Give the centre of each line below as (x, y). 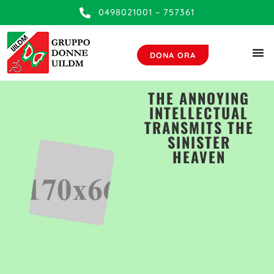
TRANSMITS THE (199, 127)
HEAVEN (199, 157)
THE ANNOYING (199, 98)
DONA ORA (173, 55)
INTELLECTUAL (199, 113)
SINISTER (199, 142)
